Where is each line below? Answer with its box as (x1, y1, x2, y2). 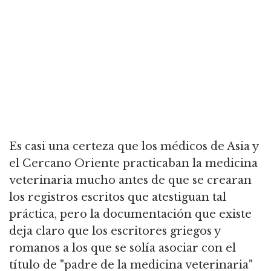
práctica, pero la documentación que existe (9, 207, 252, 221)
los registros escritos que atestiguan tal (9, 191, 226, 204)
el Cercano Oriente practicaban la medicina (9, 157, 258, 171)
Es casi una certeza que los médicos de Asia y (9, 140, 258, 154)
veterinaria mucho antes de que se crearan (9, 174, 252, 188)
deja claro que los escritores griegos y (9, 224, 220, 238)
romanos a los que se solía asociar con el (9, 241, 236, 255)
